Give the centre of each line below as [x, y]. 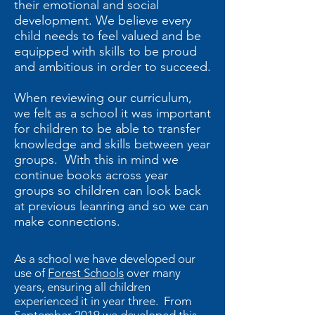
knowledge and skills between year [112, 144]
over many [152, 273]
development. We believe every [103, 20]
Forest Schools [86, 273]
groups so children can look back [108, 191]
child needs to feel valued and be [108, 36]
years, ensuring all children [82, 287]
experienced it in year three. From [103, 301]
